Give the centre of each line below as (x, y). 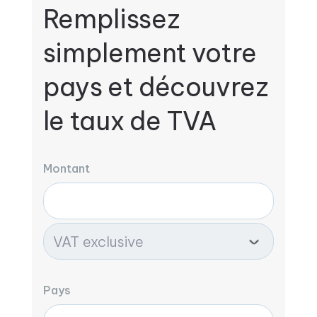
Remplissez (111, 19)
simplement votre (150, 53)
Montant (66, 168)
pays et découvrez (155, 87)
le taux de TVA (130, 121)
